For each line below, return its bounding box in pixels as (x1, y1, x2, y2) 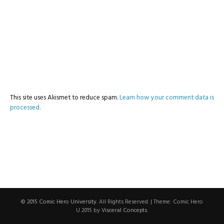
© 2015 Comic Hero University (21, 197, 96, 206)
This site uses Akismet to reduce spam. (10, 92, 119, 103)
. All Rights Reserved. (96, 197, 150, 206)
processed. (10, 102, 40, 113)
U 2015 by (76, 206, 101, 215)
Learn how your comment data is (119, 92, 214, 103)
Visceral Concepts (101, 206, 147, 215)
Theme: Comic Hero (153, 197, 203, 206)
